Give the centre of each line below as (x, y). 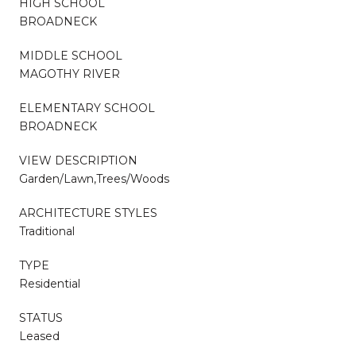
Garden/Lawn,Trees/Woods (94, 178)
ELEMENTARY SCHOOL (87, 108)
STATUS (41, 317)
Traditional (47, 231)
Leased (39, 336)
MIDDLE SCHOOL (71, 55)
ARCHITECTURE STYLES (88, 213)
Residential (50, 283)
